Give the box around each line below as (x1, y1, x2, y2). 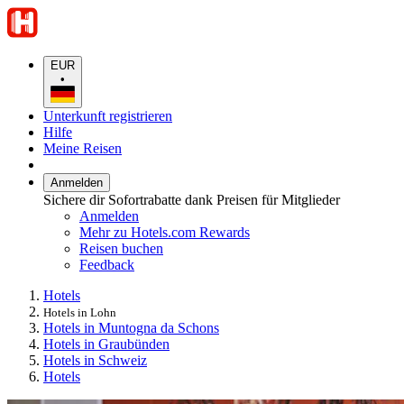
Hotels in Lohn (43, 305, 116, 319)
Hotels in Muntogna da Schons (43, 319, 219, 335)
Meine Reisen (43, 140, 122, 156)
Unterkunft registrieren (43, 107, 172, 124)
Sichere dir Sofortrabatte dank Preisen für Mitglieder (43, 191, 340, 207)
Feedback (79, 256, 134, 272)
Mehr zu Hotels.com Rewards (79, 224, 250, 240)
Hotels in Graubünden (43, 335, 170, 352)
